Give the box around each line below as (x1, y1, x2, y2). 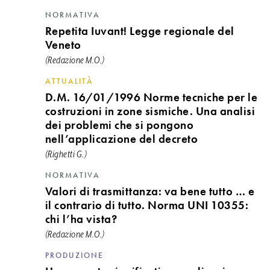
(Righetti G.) (45, 149, 87, 160)
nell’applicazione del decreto (45, 131, 198, 146)
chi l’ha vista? (45, 212, 118, 227)
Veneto (45, 37, 81, 52)
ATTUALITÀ (45, 76, 93, 86)
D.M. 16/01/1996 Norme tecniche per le (45, 90, 258, 105)
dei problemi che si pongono (45, 118, 194, 133)
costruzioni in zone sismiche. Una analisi (45, 104, 256, 119)
